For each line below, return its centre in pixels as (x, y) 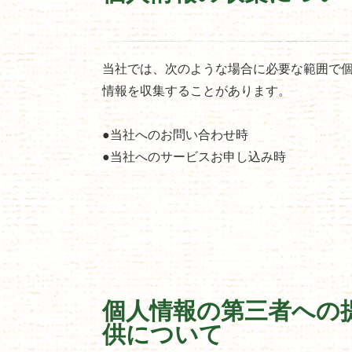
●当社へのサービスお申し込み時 (194, 156)
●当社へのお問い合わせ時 (175, 134)
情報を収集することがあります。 (196, 90)
